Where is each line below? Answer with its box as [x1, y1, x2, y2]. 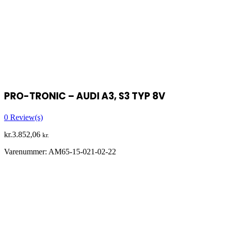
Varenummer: [4, 147, 48, 156]
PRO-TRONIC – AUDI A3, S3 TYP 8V [4, 89, 165, 103]
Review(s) [8, 112, 43, 122]
